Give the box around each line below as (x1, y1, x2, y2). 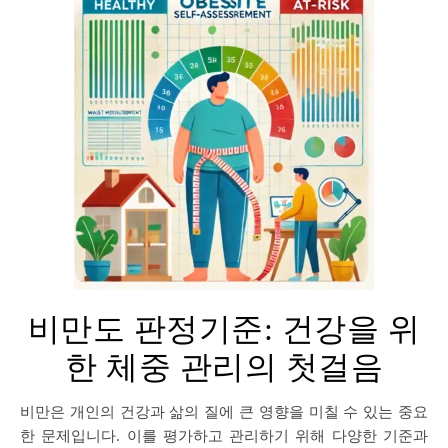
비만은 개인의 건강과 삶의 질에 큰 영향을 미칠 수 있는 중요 (20, 401, 35, 421)
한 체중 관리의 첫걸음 (65, 349, 383, 385)
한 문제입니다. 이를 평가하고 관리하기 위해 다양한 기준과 (20, 425, 428, 445)
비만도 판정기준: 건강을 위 (27, 311, 421, 347)
